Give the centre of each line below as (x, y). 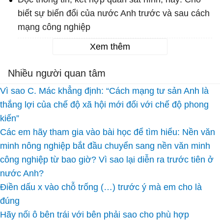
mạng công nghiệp (54, 27)
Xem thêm (110, 47)
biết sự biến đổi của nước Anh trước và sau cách (114, 14)
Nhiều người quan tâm (57, 73)
